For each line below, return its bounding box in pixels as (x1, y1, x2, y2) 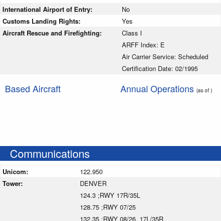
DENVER (80, 178, 107, 188)
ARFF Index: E (122, 39, 165, 49)
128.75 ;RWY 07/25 (80, 202, 136, 212)
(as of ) (196, 86, 212, 94)
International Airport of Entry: (2, 4, 94, 14)
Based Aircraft (5, 81, 61, 95)
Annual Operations (120, 81, 196, 95)
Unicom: (2, 166, 30, 176)
